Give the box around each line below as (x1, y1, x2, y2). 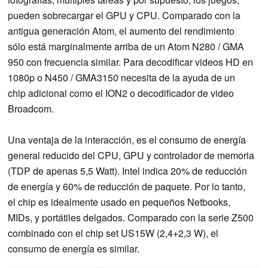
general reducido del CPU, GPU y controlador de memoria (8, 148, 254, 162)
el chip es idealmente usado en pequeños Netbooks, (8, 194, 230, 209)
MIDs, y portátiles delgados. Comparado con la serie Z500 (8, 210, 254, 224)
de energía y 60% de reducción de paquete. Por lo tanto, (8, 179, 245, 193)
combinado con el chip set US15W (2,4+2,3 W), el (8, 226, 218, 240)
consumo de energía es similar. (8, 241, 139, 255)
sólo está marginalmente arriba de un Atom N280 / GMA (8, 39, 244, 53)
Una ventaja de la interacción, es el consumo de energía (8, 132, 246, 147)
